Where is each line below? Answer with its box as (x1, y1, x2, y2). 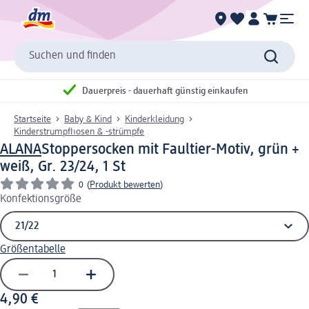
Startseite (14, 114, 51, 124)
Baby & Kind (64, 114, 112, 124)
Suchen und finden (29, 50, 116, 62)
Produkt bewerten (90, 179, 160, 190)
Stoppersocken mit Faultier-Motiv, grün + (41, 141, 299, 157)
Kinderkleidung (125, 114, 184, 124)
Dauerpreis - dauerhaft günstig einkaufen (82, 86, 248, 97)
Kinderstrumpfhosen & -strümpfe (14, 126, 144, 137)
